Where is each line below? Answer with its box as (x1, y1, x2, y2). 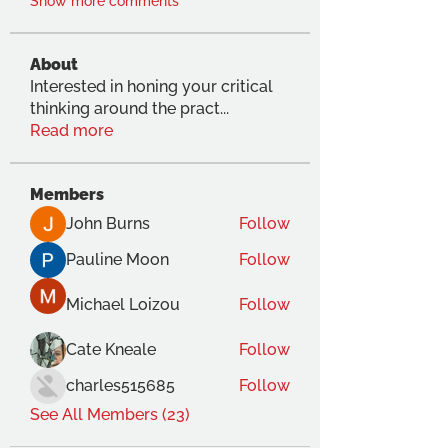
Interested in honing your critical (30, 77, 273, 96)
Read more (30, 121, 113, 140)
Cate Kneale (66, 340, 156, 359)
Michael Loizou (66, 295, 180, 314)
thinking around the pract (30, 99, 220, 118)
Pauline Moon (66, 250, 169, 269)
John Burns (66, 214, 150, 233)
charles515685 (66, 376, 175, 395)
